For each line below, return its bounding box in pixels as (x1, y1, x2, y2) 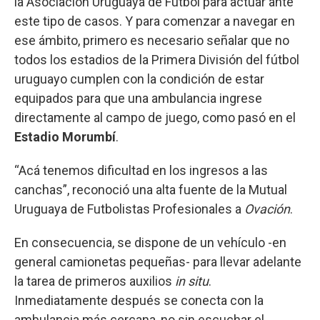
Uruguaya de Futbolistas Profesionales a (14, 201, 244, 216)
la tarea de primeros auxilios (14, 273, 175, 289)
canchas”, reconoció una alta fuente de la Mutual (14, 181, 287, 197)
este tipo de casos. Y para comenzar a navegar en (14, 13, 295, 29)
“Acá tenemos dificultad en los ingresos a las (14, 162, 268, 178)
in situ (175, 273, 209, 289)
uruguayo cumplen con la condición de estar (14, 71, 264, 86)
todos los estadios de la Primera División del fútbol (14, 51, 299, 67)
